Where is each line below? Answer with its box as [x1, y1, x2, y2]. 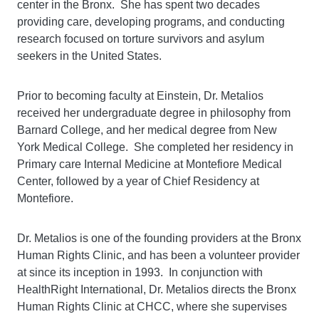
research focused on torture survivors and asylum [17, 33, 264, 45]
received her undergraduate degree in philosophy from [17, 107, 291, 119]
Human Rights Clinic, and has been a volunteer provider [17, 249, 300, 261]
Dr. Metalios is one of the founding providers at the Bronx [17, 232, 301, 244]
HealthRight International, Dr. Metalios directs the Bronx [17, 283, 296, 296]
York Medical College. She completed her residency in [17, 141, 293, 153]
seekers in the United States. [17, 50, 162, 62]
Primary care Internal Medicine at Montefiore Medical [17, 158, 282, 170]
